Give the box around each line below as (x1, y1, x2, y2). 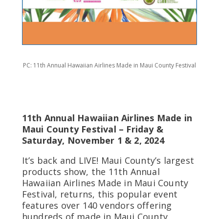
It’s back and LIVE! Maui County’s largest (22, 154, 194, 167)
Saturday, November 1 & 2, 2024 (22, 134, 164, 147)
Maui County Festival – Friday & (22, 123, 163, 135)
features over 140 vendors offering (22, 199, 172, 212)
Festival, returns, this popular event (22, 188, 178, 200)
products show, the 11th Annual (22, 166, 160, 178)
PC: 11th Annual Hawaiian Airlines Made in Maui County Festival (22, 61, 196, 70)
